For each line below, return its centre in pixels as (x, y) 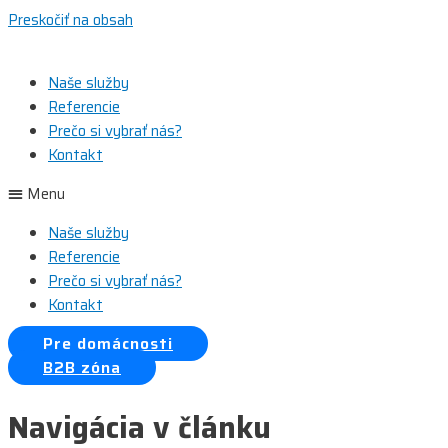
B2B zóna (82, 367)
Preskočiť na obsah (70, 20)
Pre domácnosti (108, 343)
